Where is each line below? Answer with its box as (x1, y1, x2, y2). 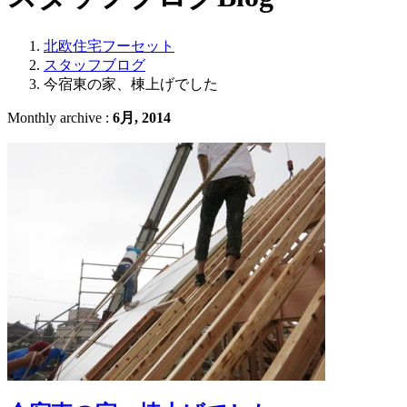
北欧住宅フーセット (44, 37, 174, 54)
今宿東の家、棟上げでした (44, 75, 218, 92)
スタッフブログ (44, 56, 145, 73)
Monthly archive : (7, 109, 113, 125)
